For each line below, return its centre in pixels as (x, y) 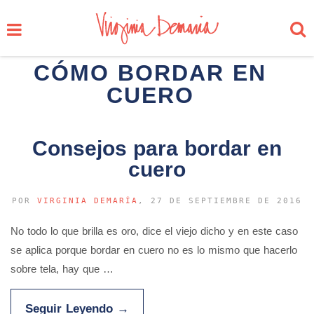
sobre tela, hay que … (62, 269)
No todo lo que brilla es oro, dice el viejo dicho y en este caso (154, 231)
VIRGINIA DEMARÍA (88, 201)
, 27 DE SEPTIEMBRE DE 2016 (220, 201)
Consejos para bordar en (157, 148)
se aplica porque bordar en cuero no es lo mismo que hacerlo (154, 250)
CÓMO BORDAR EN (150, 73)
